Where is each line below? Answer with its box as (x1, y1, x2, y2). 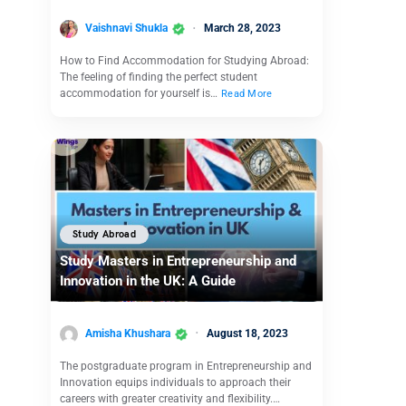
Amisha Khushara (85, 326, 170, 340)
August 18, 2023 (207, 326, 288, 340)
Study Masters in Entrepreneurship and (60, 253, 296, 270)
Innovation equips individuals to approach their (60, 375, 291, 389)
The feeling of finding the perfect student (60, 71, 257, 84)
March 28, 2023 (204, 22, 281, 35)
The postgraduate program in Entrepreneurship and (60, 359, 312, 372)
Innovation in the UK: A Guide (60, 273, 236, 290)
